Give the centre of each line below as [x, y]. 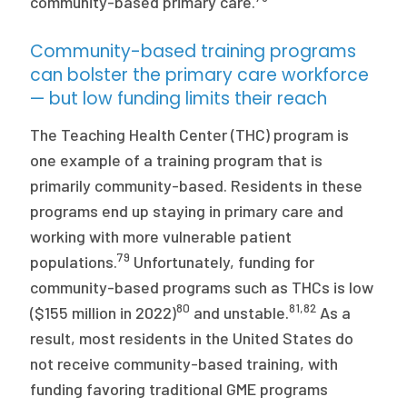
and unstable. [240, 313]
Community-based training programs [194, 51]
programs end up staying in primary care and [187, 211]
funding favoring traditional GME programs [179, 389]
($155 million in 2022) [104, 313]
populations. [74, 262]
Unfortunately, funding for [223, 262]
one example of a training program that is [177, 160]
